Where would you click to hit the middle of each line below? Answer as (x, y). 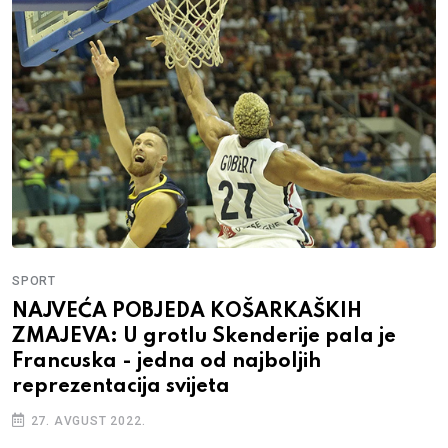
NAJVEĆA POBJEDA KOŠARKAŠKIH (187, 311)
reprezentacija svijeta (121, 386)
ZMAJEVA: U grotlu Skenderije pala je (204, 336)
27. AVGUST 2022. (86, 420)
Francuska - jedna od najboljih (166, 361)
